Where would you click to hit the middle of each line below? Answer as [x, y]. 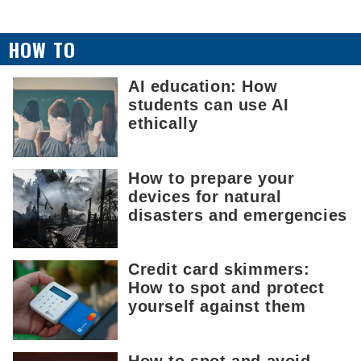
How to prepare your [212, 178]
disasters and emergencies [238, 215]
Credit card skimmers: [219, 270]
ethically [163, 124]
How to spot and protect [226, 288]
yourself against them [217, 307]
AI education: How [203, 87]
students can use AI [209, 105]
